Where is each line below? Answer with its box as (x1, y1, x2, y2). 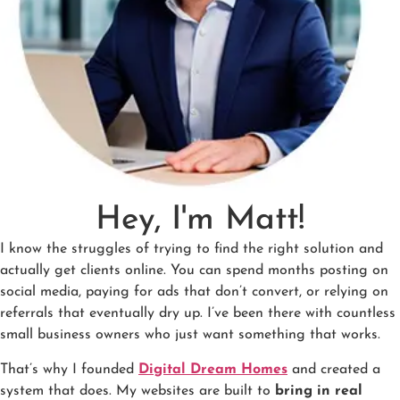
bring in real (275, 383, 362, 398)
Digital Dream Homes (138, 362, 287, 377)
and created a (287, 362, 380, 377)
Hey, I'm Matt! (96, 204, 304, 237)
